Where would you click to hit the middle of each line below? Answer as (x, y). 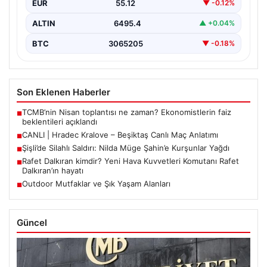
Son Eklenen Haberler (63, 92)
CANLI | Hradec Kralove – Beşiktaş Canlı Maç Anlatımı (120, 134)
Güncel (32, 222)
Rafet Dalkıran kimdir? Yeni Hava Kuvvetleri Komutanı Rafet (131, 161)
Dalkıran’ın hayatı (53, 170)
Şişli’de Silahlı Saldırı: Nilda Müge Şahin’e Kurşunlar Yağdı (126, 148)
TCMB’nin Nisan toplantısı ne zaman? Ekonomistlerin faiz (127, 112)
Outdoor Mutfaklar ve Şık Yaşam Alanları (96, 183)
